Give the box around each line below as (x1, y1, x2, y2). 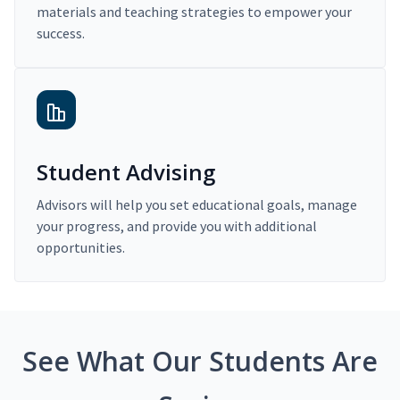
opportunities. (37, 238, 125, 257)
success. (37, 24, 85, 43)
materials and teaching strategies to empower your (37, 3, 352, 21)
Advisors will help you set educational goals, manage (37, 196, 357, 214)
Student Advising (37, 157, 215, 187)
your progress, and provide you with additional (37, 217, 317, 236)
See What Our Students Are (22, 343, 378, 380)
